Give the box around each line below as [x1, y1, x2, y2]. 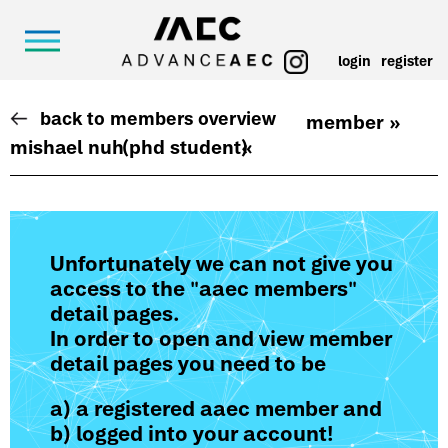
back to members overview [40, 108, 276, 129]
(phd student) [122, 136, 248, 158]
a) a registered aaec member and [50, 397, 382, 420]
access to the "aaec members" [50, 277, 357, 300]
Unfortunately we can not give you [50, 252, 393, 275]
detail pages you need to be [50, 352, 326, 375]
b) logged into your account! [50, 422, 333, 445]
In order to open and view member [50, 327, 392, 350]
